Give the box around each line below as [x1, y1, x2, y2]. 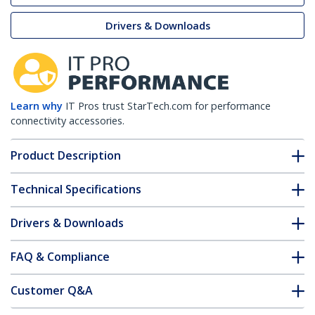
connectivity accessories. [11, 114, 124, 128]
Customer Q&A [11, 283, 93, 299]
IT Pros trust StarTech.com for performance [65, 99, 271, 113]
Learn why [11, 99, 63, 113]
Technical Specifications [11, 181, 141, 198]
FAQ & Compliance [11, 249, 110, 265]
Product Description [11, 148, 121, 164]
